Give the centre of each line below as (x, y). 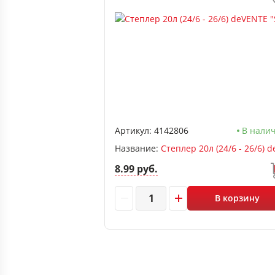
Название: (138, 148)
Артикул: (133, 130)
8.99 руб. (136, 169)
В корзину (238, 198)
